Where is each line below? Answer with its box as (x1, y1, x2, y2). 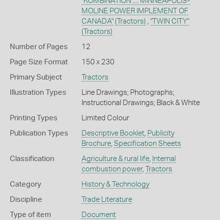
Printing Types (10, 114, 57, 122)
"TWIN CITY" (150, 17, 189, 25)
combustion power (81, 165, 142, 173)
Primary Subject (10, 73, 62, 81)
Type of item (10, 211, 51, 219)
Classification (10, 155, 55, 163)
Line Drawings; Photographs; (81, 88, 174, 96)
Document (81, 211, 116, 219)
